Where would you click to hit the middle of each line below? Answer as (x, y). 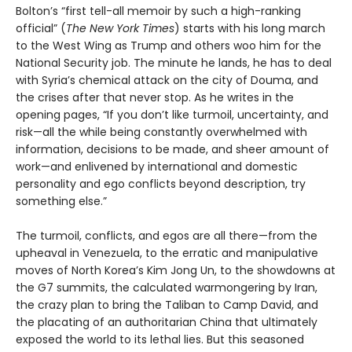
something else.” (61, 201)
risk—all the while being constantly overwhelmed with (161, 132)
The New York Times (120, 28)
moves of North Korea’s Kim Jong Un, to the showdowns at (176, 270)
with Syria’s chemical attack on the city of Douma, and (167, 80)
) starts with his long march (250, 28)
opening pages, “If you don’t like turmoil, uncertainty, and (172, 115)
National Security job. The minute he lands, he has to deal (174, 63)
